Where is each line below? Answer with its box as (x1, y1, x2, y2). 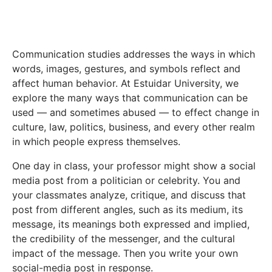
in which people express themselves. (12, 135, 180, 148)
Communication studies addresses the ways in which (12, 48, 255, 61)
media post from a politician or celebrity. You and (12, 174, 240, 187)
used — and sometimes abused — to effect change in (12, 106, 259, 119)
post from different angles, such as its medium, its (12, 203, 243, 216)
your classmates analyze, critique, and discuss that (12, 189, 246, 202)
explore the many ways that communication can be (12, 92, 248, 104)
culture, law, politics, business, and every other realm (12, 121, 255, 134)
